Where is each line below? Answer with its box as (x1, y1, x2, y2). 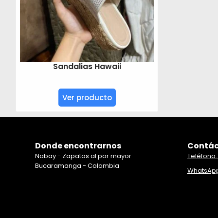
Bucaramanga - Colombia (35, 161, 119, 170)
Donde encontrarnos (35, 140, 121, 151)
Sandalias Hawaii (53, 61, 121, 72)
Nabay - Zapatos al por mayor (35, 151, 131, 161)
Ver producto (62, 92, 112, 103)
